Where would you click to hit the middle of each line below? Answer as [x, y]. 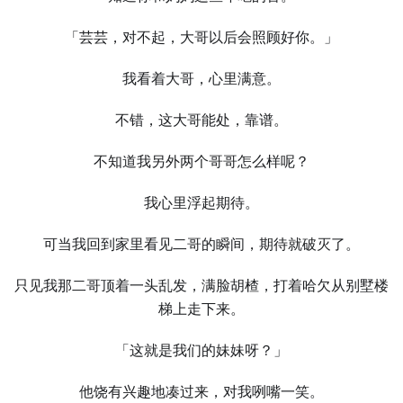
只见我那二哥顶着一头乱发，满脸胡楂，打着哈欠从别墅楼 [201, 286]
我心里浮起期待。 [201, 203]
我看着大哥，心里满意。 [201, 79]
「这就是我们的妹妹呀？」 [201, 350]
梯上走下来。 [201, 309]
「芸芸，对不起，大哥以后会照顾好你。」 [201, 37]
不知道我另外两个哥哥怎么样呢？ [201, 161]
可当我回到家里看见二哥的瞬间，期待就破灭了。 [201, 244]
